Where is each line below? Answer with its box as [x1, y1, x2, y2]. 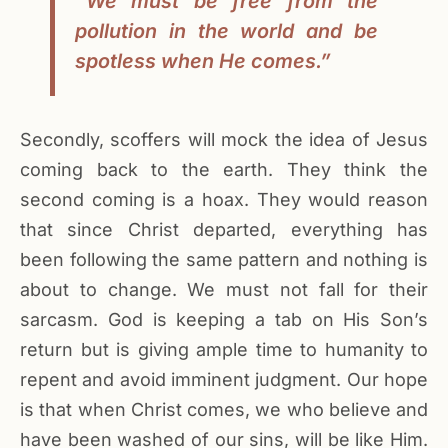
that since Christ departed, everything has [20, 219, 428, 241]
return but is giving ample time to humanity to [20, 339, 428, 361]
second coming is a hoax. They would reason [20, 189, 428, 211]
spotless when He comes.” [74, 48, 331, 73]
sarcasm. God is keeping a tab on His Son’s [20, 309, 428, 331]
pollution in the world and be [74, 18, 379, 43]
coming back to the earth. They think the [20, 159, 428, 181]
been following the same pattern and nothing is [20, 249, 428, 271]
